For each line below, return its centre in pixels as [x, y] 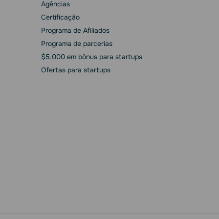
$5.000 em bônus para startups [91, 57]
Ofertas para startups [76, 70]
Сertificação [60, 17]
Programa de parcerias [77, 44]
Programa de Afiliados [75, 30]
